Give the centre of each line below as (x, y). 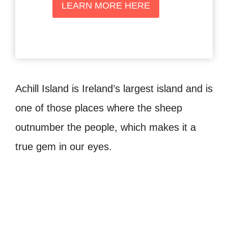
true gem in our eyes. (64, 147)
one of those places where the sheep (99, 108)
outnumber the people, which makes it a (106, 127)
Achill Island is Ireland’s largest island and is (114, 89)
